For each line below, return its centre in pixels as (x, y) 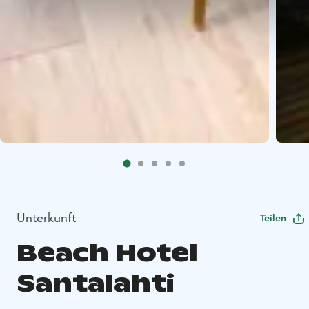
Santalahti (96, 283)
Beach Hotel (107, 253)
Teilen (273, 218)
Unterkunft (46, 218)
